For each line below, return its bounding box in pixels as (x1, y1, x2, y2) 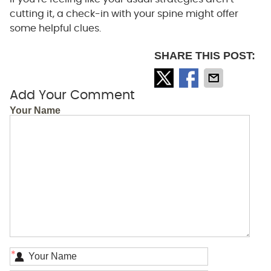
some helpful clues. (9, 23, 101, 33)
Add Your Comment (9, 88, 135, 102)
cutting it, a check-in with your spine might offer (9, 8, 238, 19)
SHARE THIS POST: (154, 49, 256, 62)
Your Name (9, 105, 60, 116)
